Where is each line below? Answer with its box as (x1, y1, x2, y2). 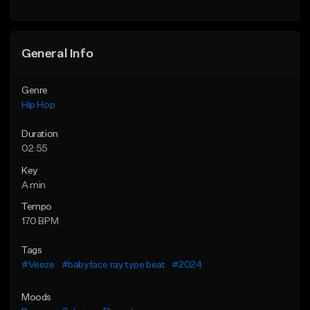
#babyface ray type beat (61, 260, 165, 271)
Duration (21, 129, 58, 140)
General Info (21, 48, 93, 61)
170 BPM (21, 217, 59, 227)
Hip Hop (21, 100, 55, 111)
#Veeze (21, 260, 55, 271)
